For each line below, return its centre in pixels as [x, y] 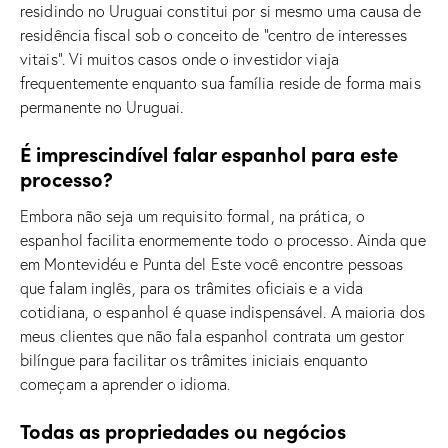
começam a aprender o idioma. [125, 383]
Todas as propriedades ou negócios [183, 430]
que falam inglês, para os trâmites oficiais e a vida [192, 287]
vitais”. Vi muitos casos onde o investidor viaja [179, 58]
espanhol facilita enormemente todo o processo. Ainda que [223, 239]
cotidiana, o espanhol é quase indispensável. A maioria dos [222, 311]
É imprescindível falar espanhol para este [209, 153]
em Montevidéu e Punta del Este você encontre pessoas [212, 263]
